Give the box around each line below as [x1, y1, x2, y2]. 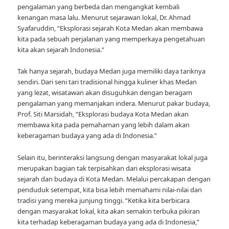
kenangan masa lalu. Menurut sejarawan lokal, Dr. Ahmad [17, 13, 191, 22]
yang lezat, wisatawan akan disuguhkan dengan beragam [17, 88, 193, 98]
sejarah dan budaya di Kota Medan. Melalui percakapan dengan [17, 174, 211, 184]
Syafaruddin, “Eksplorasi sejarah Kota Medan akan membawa [17, 24, 203, 33]
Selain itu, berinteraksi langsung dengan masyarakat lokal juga [17, 152, 208, 162]
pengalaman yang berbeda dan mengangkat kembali [17, 2, 180, 12]
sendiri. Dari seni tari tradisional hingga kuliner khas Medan [17, 77, 197, 87]
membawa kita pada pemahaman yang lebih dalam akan [17, 120, 190, 130]
